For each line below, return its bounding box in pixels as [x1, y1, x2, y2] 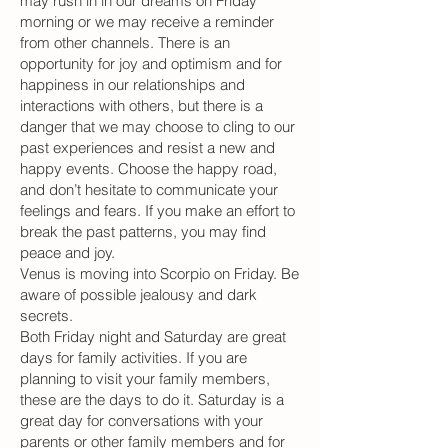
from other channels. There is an [20, 32, 230, 52]
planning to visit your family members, [20, 368, 270, 388]
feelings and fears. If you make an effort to [20, 200, 295, 220]
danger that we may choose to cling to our [20, 116, 295, 136]
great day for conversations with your [20, 410, 263, 430]
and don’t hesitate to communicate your [20, 179, 278, 199]
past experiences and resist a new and [20, 137, 275, 157]
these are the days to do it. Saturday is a [20, 389, 284, 409]
